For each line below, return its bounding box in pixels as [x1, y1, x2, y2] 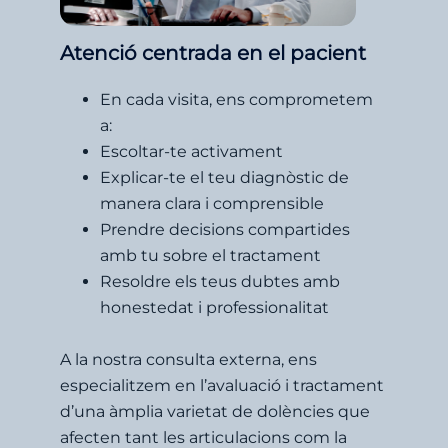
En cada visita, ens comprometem [100, 89, 373, 109]
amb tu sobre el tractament [100, 245, 321, 265]
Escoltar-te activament [100, 141, 283, 161]
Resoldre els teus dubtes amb [100, 271, 340, 291]
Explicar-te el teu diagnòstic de [100, 167, 349, 187]
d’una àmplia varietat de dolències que [60, 401, 370, 421]
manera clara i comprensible [100, 193, 324, 213]
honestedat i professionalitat [100, 297, 329, 317]
